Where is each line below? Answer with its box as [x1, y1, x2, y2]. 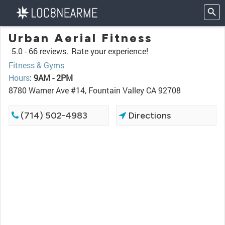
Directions [126, 110, 171, 121]
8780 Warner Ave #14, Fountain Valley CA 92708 [9, 85, 181, 95]
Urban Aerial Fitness [9, 31, 152, 45]
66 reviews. [29, 46, 68, 56]
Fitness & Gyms [9, 60, 64, 70]
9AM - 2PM [34, 72, 73, 83]
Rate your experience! [71, 46, 148, 56]
